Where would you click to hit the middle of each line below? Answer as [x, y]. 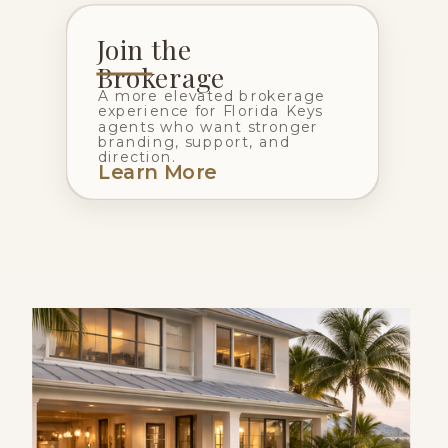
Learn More [157, 172]
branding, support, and [194, 142]
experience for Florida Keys [210, 111]
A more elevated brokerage [211, 95]
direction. [137, 157]
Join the [144, 49]
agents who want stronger [208, 126]
